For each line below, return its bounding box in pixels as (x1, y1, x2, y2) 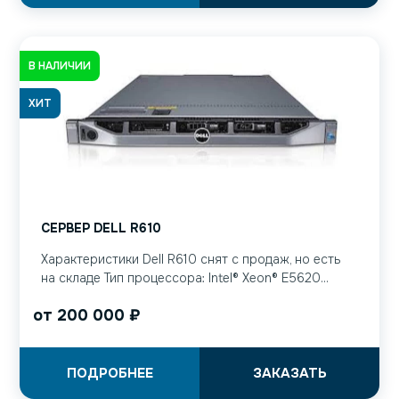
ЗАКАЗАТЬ (252, 364, 327, 383)
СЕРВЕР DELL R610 (41, 220, 161, 237)
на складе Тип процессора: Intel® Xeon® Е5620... (41, 270, 329, 287)
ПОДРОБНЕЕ (66, 364, 153, 383)
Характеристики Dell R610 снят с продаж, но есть (41, 251, 341, 268)
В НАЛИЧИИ (28, 58, 91, 73)
